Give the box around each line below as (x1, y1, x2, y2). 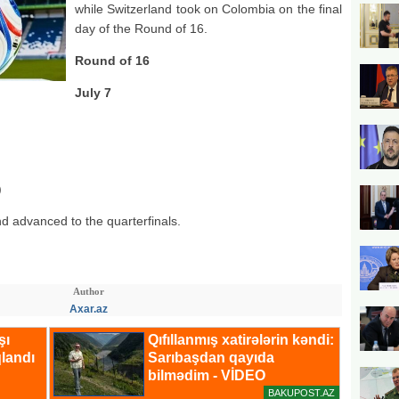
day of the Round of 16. (75, 21, 208, 36)
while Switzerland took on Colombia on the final (75, 2, 342, 16)
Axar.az (69, 303, 108, 315)
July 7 (75, 85, 111, 100)
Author (72, 286, 104, 297)
